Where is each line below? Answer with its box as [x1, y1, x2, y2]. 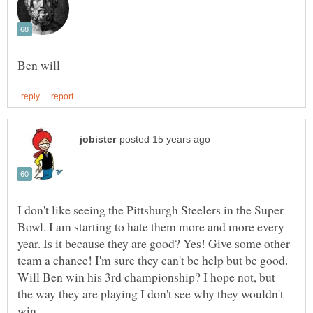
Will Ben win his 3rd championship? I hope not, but [17, 268, 275, 285]
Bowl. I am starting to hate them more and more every [17, 217, 284, 235]
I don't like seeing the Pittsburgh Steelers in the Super [17, 201, 284, 218]
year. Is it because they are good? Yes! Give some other [17, 234, 290, 252]
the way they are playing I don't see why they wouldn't [17, 284, 284, 302]
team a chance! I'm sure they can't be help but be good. [17, 251, 288, 268]
